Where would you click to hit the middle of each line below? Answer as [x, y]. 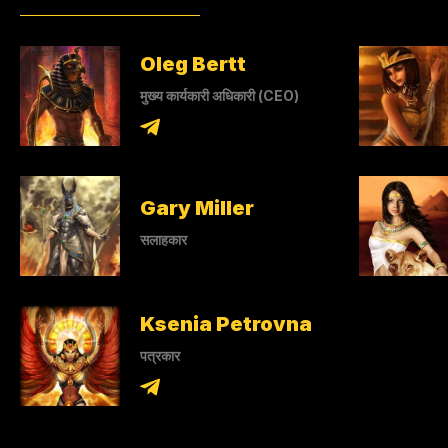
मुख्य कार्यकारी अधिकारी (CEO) [219, 95]
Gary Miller [197, 207]
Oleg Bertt [193, 63]
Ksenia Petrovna [226, 323]
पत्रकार [160, 355]
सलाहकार [163, 239]
